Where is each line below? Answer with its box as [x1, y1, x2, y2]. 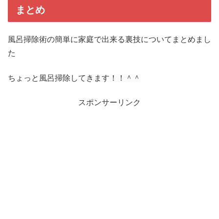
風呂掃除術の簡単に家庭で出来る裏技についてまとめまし [8, 35, 211, 44]
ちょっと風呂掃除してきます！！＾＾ [8, 73, 141, 82]
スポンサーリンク [78, 98, 141, 107]
